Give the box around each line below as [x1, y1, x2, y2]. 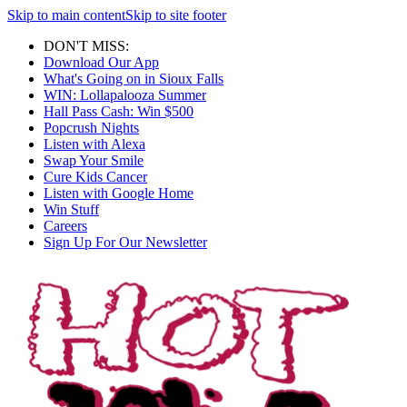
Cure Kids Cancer [44, 169, 147, 184]
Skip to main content [7, 7, 125, 23]
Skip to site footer [125, 7, 226, 23]
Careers [44, 218, 87, 233]
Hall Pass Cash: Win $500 [44, 104, 194, 119]
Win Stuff [44, 202, 99, 217]
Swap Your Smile [44, 153, 144, 168]
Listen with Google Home [44, 185, 194, 201]
